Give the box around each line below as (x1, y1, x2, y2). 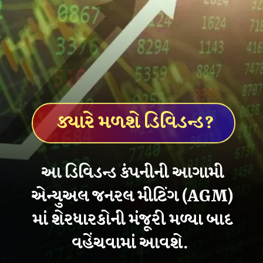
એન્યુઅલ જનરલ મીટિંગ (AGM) (31, 186, 234, 207)
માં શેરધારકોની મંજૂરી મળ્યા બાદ (32, 210, 232, 230)
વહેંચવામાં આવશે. (72, 233, 193, 254)
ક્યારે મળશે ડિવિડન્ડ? (57, 112, 215, 135)
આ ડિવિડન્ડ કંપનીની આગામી (41, 163, 224, 183)
